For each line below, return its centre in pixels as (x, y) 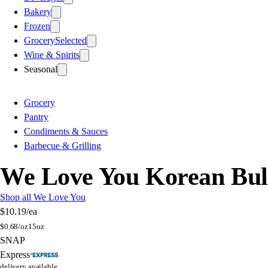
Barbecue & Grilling (63, 145)
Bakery (38, 11)
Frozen (37, 26)
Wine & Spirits (52, 54)
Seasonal (41, 69)
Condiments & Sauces (66, 131)
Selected (71, 40)
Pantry (36, 117)
